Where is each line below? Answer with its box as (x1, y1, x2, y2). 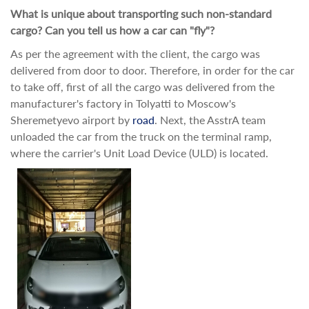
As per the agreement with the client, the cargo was (10, 47, 260, 60)
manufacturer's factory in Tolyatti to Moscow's (10, 97, 236, 110)
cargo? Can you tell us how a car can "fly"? (10, 23, 215, 37)
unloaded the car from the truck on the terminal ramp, (10, 130, 272, 143)
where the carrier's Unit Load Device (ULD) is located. (10, 146, 268, 159)
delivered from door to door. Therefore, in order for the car (10, 63, 295, 77)
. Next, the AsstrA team (154, 113, 266, 126)
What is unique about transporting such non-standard (10, 7, 272, 20)
